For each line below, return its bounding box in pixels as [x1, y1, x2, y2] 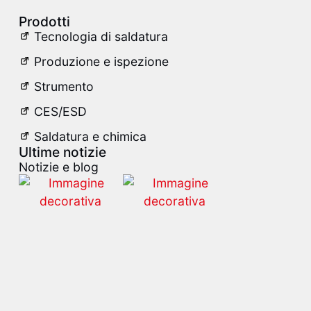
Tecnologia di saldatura [33, 29, 168, 44]
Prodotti [18, 13, 70, 31]
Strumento [33, 79, 94, 94]
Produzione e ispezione [33, 54, 169, 69]
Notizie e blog [18, 160, 99, 175]
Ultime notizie [18, 144, 106, 161]
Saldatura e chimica [33, 129, 146, 144]
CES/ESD [33, 104, 87, 119]
